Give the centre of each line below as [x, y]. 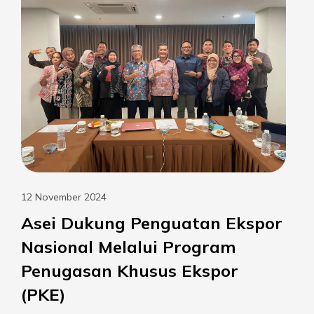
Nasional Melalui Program [129, 246]
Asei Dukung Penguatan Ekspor [152, 223]
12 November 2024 [64, 197]
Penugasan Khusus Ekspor [130, 270]
